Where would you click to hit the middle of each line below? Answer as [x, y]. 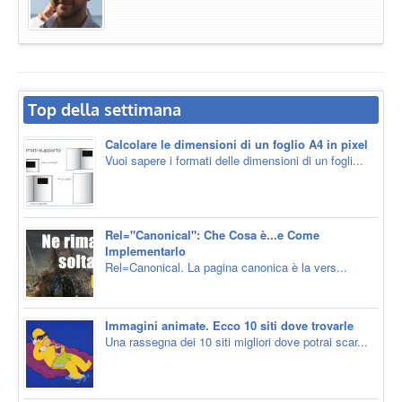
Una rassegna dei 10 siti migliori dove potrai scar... [236, 342]
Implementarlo [145, 251]
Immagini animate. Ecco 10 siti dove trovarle [229, 326]
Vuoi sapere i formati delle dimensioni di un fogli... [234, 161]
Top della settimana [105, 110]
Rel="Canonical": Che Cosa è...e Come [212, 235]
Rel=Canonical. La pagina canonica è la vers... [226, 267]
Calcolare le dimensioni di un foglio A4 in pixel [236, 144]
